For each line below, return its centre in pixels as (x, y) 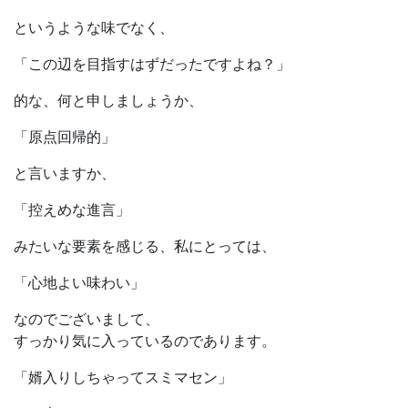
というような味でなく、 (94, 28)
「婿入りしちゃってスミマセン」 (123, 377)
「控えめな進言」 (72, 210)
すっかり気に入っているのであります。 (145, 341)
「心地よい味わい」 (79, 283)
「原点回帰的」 (65, 137)
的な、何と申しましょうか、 (108, 101)
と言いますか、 (65, 173)
